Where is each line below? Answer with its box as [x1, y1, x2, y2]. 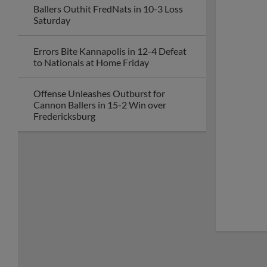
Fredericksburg [33, 110, 95, 122]
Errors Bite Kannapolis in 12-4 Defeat [33, 45, 187, 57]
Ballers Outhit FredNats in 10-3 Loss [33, 3, 183, 14]
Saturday [33, 14, 70, 26]
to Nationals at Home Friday [33, 57, 149, 68]
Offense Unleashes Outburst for [33, 88, 165, 99]
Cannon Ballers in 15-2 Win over [33, 99, 166, 110]
